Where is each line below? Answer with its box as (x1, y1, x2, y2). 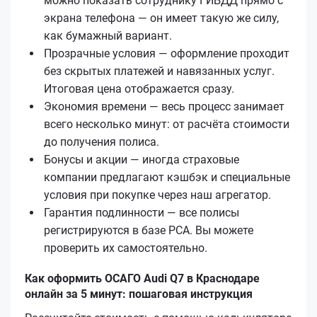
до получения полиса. (44, 134, 159, 149)
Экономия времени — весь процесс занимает (44, 99, 284, 113)
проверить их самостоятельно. (44, 241, 207, 255)
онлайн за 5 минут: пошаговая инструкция (25, 287, 253, 301)
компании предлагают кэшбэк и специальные (44, 170, 290, 184)
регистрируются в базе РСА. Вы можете (44, 223, 253, 237)
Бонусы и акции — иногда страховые (44, 152, 239, 166)
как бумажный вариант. (44, 28, 172, 42)
